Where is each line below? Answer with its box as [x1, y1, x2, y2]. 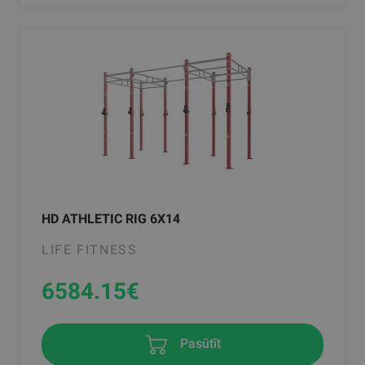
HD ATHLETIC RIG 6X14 [42, 211, 181, 227]
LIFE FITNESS [42, 242, 138, 258]
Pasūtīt [177, 336, 221, 352]
